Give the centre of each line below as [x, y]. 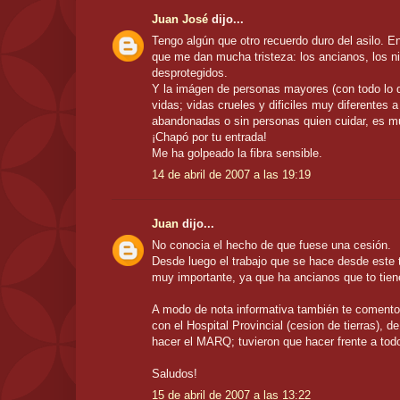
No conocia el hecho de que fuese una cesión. [271, 245]
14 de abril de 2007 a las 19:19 [231, 174]
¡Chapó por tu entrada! [209, 137]
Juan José [180, 19]
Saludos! [175, 373]
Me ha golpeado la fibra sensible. [237, 153]
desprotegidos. [190, 72]
